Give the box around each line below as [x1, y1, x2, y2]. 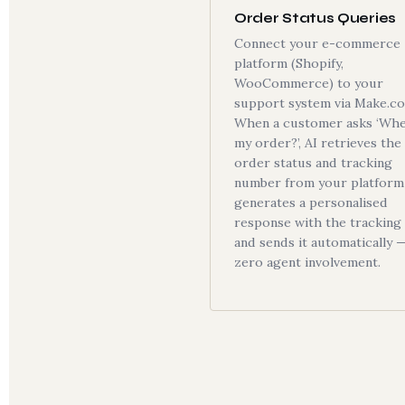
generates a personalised [234, 194, 388, 211]
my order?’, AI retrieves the [234, 135, 401, 151]
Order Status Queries [234, 10, 396, 26]
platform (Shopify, [234, 55, 344, 71]
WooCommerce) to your [234, 75, 383, 91]
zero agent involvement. [234, 254, 381, 270]
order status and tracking [234, 155, 392, 171]
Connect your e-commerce [234, 35, 400, 52]
